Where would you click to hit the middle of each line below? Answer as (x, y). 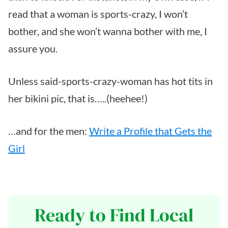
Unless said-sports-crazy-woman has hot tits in (110, 81)
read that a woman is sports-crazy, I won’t (98, 14)
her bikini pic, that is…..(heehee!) (78, 98)
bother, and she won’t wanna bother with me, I (108, 31)
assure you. (33, 49)
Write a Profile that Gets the (150, 131)
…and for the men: (49, 131)
